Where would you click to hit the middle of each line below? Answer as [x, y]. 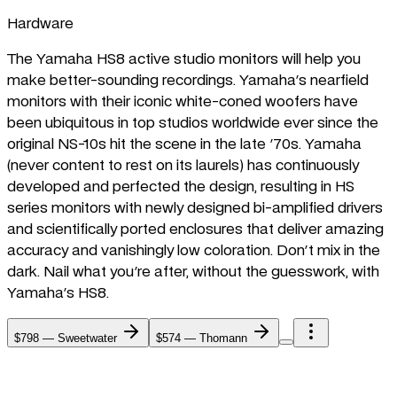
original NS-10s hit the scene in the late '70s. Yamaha [184, 145]
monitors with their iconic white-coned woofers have [183, 102]
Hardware [40, 24]
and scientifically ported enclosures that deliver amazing [195, 230]
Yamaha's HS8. [58, 294]
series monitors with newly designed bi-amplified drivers [195, 209]
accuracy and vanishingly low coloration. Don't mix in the [194, 251]
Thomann [223, 339]
